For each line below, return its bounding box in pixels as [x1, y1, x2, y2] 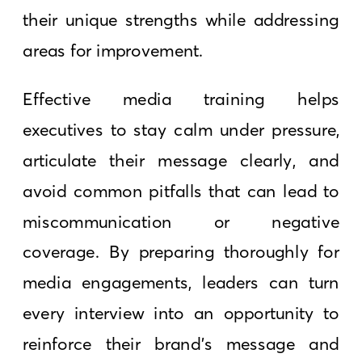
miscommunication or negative [23, 210, 340, 232]
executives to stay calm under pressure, [23, 118, 340, 141]
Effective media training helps [23, 88, 340, 110]
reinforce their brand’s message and [23, 332, 340, 355]
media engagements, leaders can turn [23, 271, 340, 293]
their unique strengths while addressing [23, 9, 340, 31]
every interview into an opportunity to [23, 301, 340, 324]
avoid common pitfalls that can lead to [23, 179, 340, 202]
